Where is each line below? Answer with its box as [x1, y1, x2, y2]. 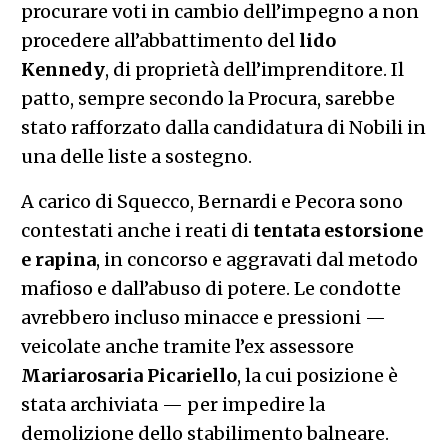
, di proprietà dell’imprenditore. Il [104, 57, 404, 81]
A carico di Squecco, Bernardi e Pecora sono [20, 189, 403, 213]
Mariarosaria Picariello [20, 363, 237, 387]
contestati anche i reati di [20, 218, 253, 242]
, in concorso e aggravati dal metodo [95, 247, 418, 271]
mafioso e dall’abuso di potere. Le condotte [20, 276, 401, 300]
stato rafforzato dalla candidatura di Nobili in [20, 115, 426, 139]
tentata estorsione [252, 218, 423, 242]
